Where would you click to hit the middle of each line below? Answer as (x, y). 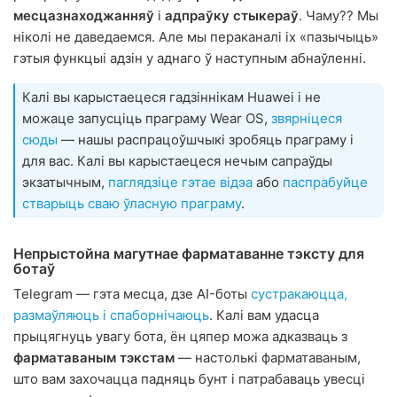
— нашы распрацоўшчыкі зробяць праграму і (206, 139)
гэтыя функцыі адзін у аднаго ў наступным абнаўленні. (190, 58)
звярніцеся (307, 118)
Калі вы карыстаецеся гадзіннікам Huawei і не (171, 97)
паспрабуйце (325, 182)
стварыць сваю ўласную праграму (132, 203)
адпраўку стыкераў (232, 15)
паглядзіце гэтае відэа (180, 182)
